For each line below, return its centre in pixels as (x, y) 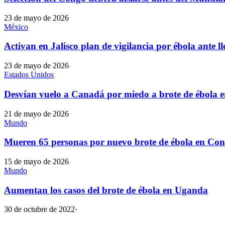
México (16, 27)
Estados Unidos (29, 75)
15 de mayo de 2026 (36, 161)
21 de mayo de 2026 (36, 114)
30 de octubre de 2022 (39, 209)
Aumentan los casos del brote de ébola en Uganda (106, 190)
